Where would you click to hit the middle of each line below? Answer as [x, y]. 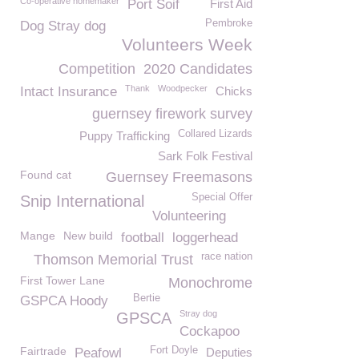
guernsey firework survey [172, 114]
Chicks [234, 91]
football [143, 238]
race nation [227, 256]
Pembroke [229, 23]
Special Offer [222, 197]
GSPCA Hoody [64, 301]
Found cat [46, 175]
